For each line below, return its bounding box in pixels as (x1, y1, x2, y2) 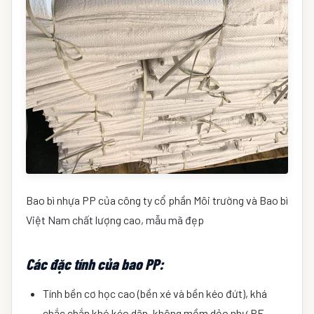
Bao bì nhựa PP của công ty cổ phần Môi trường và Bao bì (26, 193, 288, 207)
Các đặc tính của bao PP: (26, 254, 163, 273)
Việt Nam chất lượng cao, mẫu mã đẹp (26, 212, 204, 226)
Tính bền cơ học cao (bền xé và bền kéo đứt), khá (43, 287, 267, 301)
